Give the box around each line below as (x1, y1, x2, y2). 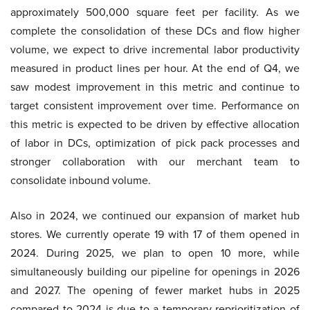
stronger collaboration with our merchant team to (10, 154, 300, 170)
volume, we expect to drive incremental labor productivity (10, 42, 300, 57)
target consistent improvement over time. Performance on (10, 98, 300, 113)
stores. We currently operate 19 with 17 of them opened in (10, 226, 300, 242)
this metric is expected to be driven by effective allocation (10, 116, 300, 132)
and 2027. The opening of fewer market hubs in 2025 (10, 282, 300, 298)
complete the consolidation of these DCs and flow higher (10, 23, 300, 39)
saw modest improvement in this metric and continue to (10, 79, 300, 95)
